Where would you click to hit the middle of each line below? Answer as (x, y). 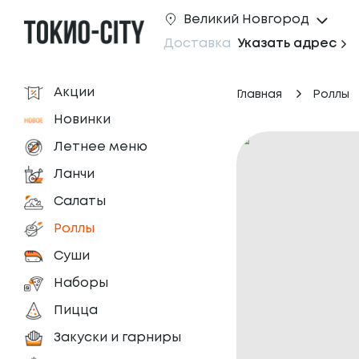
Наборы (81, 283)
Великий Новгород (246, 19)
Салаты (80, 202)
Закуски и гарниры (117, 338)
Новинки (82, 120)
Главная (259, 95)
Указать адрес (287, 43)
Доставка (197, 43)
